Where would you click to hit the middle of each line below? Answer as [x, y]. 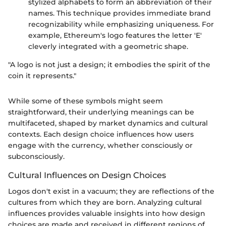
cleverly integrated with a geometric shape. [108, 46]
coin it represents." [42, 75]
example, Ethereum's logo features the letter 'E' [115, 35]
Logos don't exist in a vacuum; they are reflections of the [111, 191]
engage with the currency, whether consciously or [100, 145]
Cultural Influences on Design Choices [87, 175]
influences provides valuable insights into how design [107, 213]
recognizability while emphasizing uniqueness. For [121, 24]
